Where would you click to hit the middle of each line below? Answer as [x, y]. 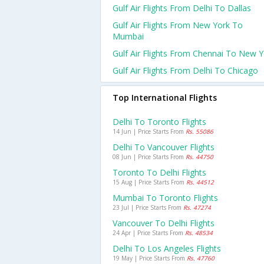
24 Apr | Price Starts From [149, 233]
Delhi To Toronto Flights [159, 122]
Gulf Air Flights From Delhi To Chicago [185, 70]
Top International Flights [165, 98]
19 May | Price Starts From [150, 258]
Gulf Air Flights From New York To [178, 25]
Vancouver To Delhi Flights [164, 223]
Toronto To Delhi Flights [159, 172]
